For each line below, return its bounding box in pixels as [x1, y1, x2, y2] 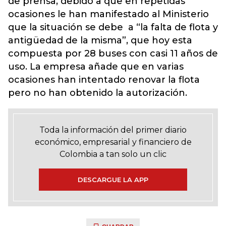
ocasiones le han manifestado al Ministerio [8, 9, 209, 20]
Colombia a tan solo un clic [60, 149, 166, 159]
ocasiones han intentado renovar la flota [8, 74, 200, 85]
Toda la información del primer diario [39, 125, 187, 135]
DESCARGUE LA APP [78, 176, 148, 184]
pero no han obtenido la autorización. [8, 87, 187, 98]
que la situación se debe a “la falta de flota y [8, 22, 218, 33]
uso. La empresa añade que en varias [8, 61, 184, 72]
